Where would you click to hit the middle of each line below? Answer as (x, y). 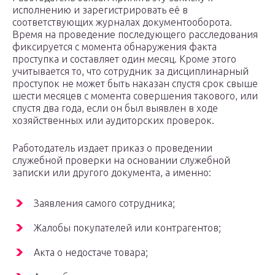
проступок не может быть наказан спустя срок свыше (135, 84)
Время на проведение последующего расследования (135, 35)
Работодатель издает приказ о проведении (112, 148)
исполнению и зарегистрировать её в (100, 10)
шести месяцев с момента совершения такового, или (135, 96)
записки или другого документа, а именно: (112, 173)
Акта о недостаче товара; (91, 253)
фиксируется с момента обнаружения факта (114, 47)
